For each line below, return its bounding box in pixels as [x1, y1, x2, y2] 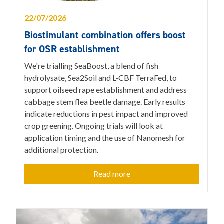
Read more [93, 168, 130, 178]
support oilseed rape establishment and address [24, 84, 187, 94]
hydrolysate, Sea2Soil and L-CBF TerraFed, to [24, 72, 177, 82]
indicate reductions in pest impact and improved [24, 108, 188, 118]
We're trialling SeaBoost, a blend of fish [24, 60, 158, 70]
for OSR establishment [24, 42, 120, 55]
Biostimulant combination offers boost [24, 28, 186, 41]
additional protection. [24, 144, 98, 154]
